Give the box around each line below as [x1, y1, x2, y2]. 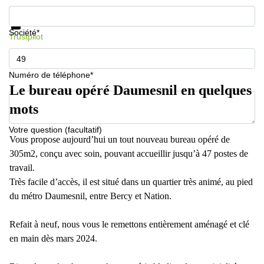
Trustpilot [9, 32, 43, 41]
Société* [9, 28, 39, 37]
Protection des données [23, 18, 111, 28]
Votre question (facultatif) [9, 125, 102, 134]
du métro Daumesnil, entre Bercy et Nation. [9, 191, 171, 201]
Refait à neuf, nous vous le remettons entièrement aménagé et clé [9, 219, 249, 229]
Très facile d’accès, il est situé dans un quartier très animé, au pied [9, 177, 253, 187]
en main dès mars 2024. [9, 233, 100, 243]
